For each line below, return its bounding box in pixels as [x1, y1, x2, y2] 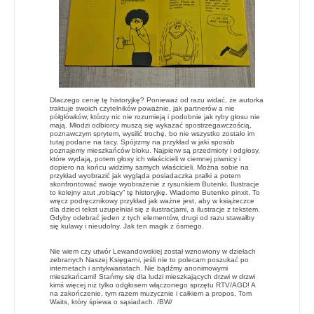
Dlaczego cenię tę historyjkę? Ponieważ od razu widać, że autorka [50, 95, 264, 104]
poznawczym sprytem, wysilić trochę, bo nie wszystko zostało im [50, 129, 254, 137]
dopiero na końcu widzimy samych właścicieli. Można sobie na [50, 163, 249, 171]
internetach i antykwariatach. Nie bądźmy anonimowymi [50, 264, 228, 272]
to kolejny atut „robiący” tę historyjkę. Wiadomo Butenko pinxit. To [50, 188, 260, 196]
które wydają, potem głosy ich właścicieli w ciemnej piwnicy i [50, 154, 240, 163]
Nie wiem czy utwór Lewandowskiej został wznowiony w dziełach [50, 247, 256, 255]
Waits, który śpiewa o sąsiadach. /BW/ [50, 297, 172, 306]
